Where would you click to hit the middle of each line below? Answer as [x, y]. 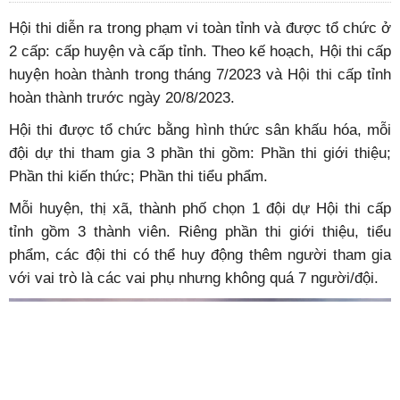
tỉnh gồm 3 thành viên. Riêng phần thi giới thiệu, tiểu [200, 231]
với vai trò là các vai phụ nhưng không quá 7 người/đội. [194, 278]
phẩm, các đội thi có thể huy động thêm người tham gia [200, 254]
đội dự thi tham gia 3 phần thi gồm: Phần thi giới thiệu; [200, 153]
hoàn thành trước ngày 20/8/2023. [122, 97]
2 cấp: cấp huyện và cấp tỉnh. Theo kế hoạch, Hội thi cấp [200, 51]
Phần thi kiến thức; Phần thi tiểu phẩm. [138, 176]
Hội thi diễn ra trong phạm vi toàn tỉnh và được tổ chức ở [200, 28]
